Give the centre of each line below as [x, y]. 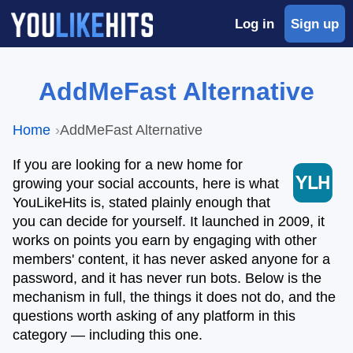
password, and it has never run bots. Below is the [167, 278]
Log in [255, 24]
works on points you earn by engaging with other [165, 240]
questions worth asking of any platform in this [154, 316]
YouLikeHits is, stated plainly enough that [141, 203]
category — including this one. [108, 335]
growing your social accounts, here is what [146, 184]
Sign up [315, 24]
